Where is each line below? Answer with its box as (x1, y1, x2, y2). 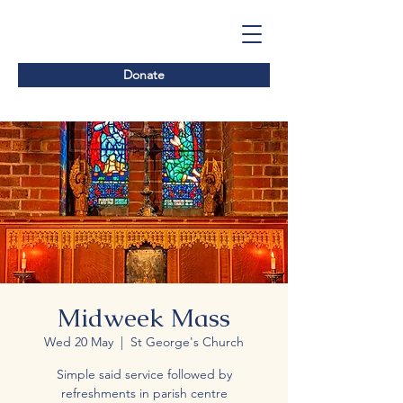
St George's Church (130, 334, 244, 350)
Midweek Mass (58, 301, 230, 334)
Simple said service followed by (56, 366, 232, 382)
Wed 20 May (44, 334, 113, 350)
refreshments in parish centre (60, 385, 228, 401)
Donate (123, 67, 165, 83)
